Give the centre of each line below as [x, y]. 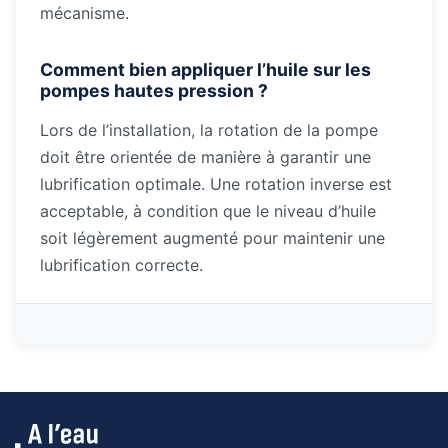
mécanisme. [84, 13]
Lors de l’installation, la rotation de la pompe [209, 130]
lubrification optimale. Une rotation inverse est [216, 184]
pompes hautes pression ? [154, 90]
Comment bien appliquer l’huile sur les [205, 69]
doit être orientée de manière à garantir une [205, 157]
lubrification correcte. [121, 265]
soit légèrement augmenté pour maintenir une [212, 238]
